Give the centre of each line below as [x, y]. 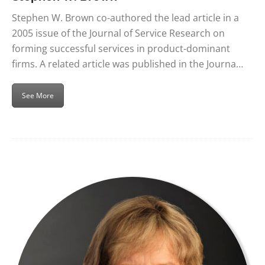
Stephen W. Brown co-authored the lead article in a [125, 17]
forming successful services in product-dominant [121, 48]
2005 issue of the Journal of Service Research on [118, 33]
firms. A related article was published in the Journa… [127, 64]
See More [38, 95]
